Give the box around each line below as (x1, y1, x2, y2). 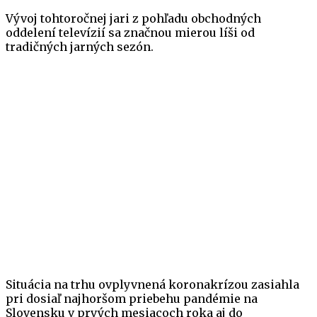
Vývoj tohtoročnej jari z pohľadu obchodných (6, 11, 261, 26)
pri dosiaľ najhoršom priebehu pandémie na (6, 292, 258, 306)
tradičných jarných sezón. (6, 40, 154, 54)
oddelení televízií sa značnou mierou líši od (6, 25, 255, 40)
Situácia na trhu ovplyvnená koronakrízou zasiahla (6, 277, 299, 292)
